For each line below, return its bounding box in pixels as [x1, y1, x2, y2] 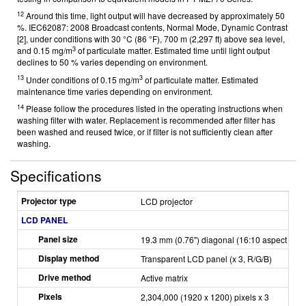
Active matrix [141, 272, 188, 283]
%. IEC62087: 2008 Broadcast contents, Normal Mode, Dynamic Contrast [17, 21, 288, 33]
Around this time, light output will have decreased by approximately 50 [26, 10, 285, 21]
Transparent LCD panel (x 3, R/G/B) [141, 253, 272, 264]
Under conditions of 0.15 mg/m [26, 73, 139, 85]
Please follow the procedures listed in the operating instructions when [26, 102, 283, 114]
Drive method [38, 271, 91, 283]
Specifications [10, 165, 102, 186]
